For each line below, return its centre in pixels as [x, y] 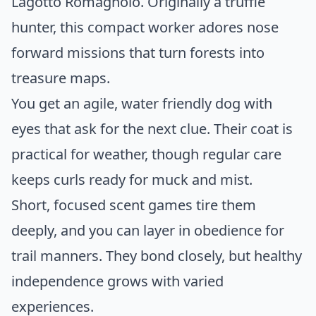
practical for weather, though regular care [146, 154]
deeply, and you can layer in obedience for [148, 231]
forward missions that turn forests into [138, 53]
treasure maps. [61, 78]
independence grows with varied [117, 281]
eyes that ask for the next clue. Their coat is [152, 129]
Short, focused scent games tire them [134, 205]
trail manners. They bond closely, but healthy [157, 256]
